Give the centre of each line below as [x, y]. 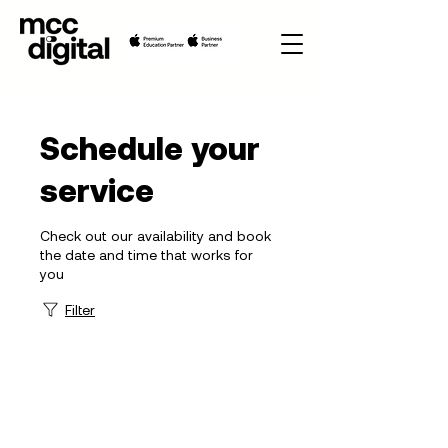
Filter [80, 309]
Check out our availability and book [155, 235]
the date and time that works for [146, 254]
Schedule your [150, 147]
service [97, 189]
